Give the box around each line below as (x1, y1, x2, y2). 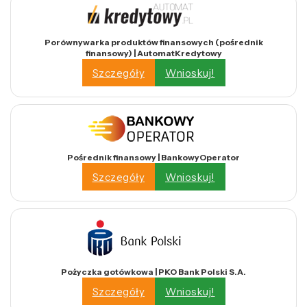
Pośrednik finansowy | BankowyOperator (67, 152, 240, 163)
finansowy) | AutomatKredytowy (85, 48, 222, 59)
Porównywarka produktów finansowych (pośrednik (44, 37, 263, 48)
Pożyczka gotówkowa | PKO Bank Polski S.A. (61, 267, 246, 278)
